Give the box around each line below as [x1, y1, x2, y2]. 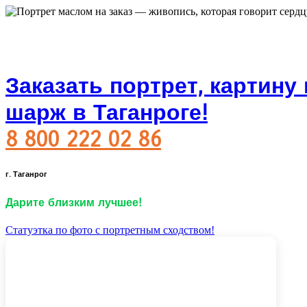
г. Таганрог [5, 170, 47, 180]
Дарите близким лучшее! [5, 196, 142, 210]
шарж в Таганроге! [5, 99, 208, 127]
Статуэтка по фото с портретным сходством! [5, 223, 214, 236]
